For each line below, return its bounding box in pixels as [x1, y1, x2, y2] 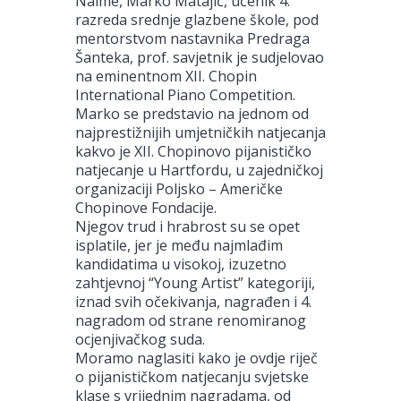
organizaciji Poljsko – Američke [75, 178, 283, 199]
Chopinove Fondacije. [75, 197, 217, 218]
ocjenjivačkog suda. [75, 328, 205, 349]
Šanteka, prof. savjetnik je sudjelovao [75, 47, 324, 67]
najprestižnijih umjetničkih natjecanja [75, 122, 326, 142]
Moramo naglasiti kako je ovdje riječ [75, 347, 318, 368]
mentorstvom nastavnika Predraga [75, 28, 310, 48]
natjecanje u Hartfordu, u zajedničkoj [75, 159, 323, 180]
